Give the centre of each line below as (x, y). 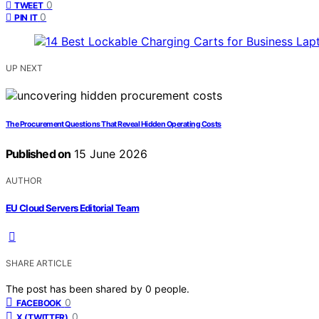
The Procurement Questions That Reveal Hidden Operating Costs (114, 125)
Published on (38, 154)
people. (172, 288)
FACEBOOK (39, 303)
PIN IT (26, 18)
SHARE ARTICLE (39, 263)
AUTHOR (24, 181)
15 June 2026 (109, 154)
